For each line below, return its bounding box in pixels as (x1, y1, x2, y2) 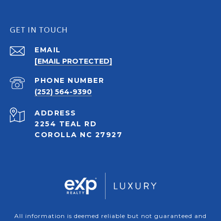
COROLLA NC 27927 (35, 130, 122, 140)
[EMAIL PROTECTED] (35, 57, 112, 66)
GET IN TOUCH (10, 24, 68, 36)
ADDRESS (35, 109, 76, 118)
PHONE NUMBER (35, 76, 104, 85)
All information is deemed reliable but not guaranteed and (14, 212, 207, 220)
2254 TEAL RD (35, 119, 97, 129)
